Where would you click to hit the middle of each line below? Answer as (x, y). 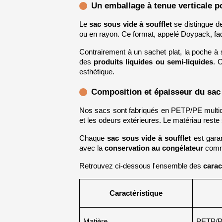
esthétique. (97, 72)
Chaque (93, 139)
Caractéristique (136, 194)
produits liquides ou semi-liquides (154, 62)
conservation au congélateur (154, 148)
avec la (92, 148)
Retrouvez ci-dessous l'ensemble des (141, 166)
